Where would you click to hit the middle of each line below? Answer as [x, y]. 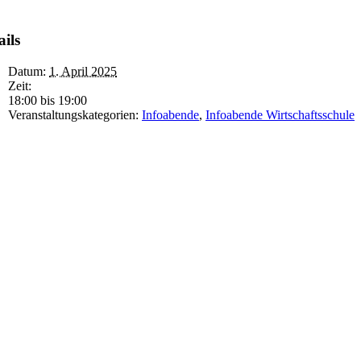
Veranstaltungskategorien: [73, 114]
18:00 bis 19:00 [48, 100]
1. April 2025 [83, 71]
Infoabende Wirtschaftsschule [280, 114]
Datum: [27, 71]
